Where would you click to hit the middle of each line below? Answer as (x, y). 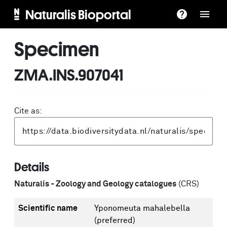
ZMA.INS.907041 (69, 74)
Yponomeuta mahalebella (142, 208)
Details (32, 167)
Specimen (57, 49)
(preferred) (115, 220)
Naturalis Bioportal (78, 14)
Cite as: (28, 111)
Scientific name (48, 208)
